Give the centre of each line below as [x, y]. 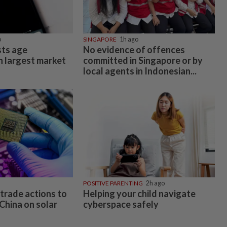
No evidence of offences [134, 50]
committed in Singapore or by [143, 61]
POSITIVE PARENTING [113, 183]
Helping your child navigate [139, 194]
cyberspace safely [121, 204]
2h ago [155, 183]
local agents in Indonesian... [140, 71]
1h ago [129, 40]
